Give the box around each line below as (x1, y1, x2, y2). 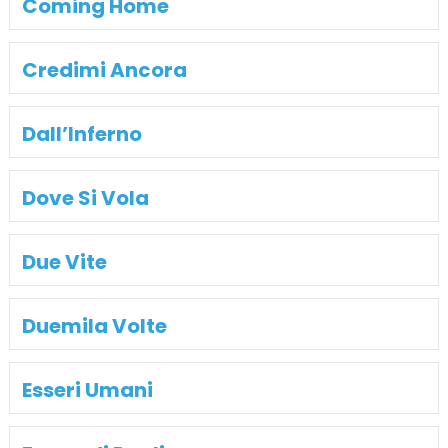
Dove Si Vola (21, 183, 149, 212)
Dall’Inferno (21, 119, 142, 148)
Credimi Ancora (21, 55, 187, 84)
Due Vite (21, 247, 107, 276)
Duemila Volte (21, 311, 167, 340)
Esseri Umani (21, 375, 153, 404)
